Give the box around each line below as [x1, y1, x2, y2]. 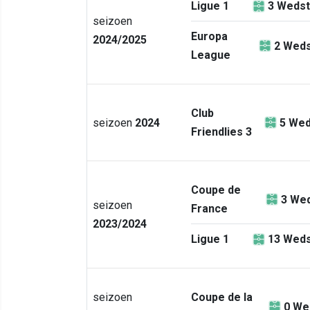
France [191, 202, 228, 215]
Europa [191, 30, 228, 43]
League [191, 48, 230, 62]
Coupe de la [191, 291, 253, 304]
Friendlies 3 [191, 125, 252, 138]
